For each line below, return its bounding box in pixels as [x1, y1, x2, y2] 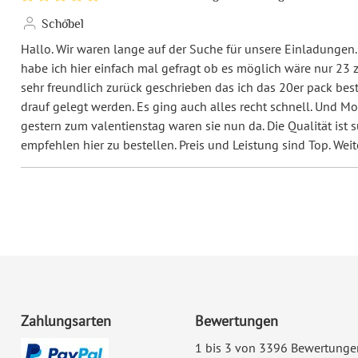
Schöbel [38, 16, 85, 31]
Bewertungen [194, 311, 278, 330]
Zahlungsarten [21, 311, 112, 330]
